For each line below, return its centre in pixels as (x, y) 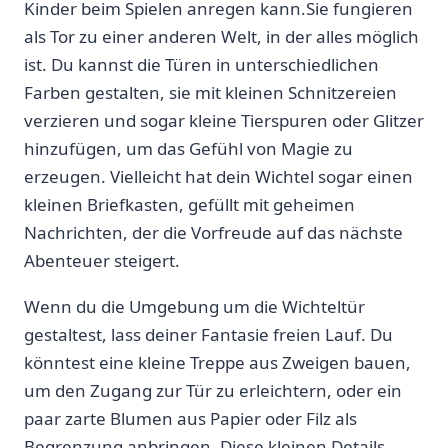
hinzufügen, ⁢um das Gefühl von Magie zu (188, 148)
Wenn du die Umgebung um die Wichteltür (194, 306)
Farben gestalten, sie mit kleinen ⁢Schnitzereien (210, 92)
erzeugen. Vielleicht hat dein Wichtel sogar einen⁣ (218, 176)
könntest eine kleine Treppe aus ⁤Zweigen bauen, (217, 362)
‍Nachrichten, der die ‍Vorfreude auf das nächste (213, 232)
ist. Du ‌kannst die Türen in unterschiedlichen (201, 64)
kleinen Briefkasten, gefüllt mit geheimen (189, 204)
